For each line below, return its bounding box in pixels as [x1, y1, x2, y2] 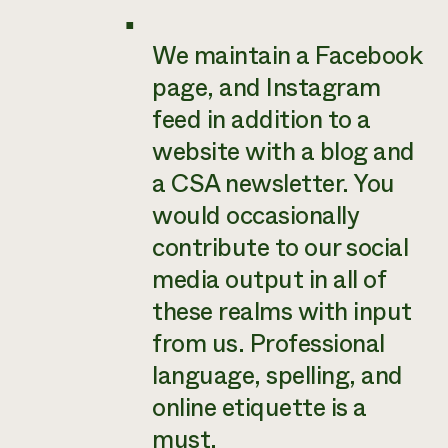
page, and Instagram [152, 70, 386, 106]
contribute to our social [152, 230, 408, 266]
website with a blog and [152, 134, 415, 170]
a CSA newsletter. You [152, 166, 395, 202]
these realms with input [152, 294, 412, 330]
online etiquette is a [152, 390, 367, 426]
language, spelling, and [152, 358, 403, 394]
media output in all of [152, 262, 386, 298]
